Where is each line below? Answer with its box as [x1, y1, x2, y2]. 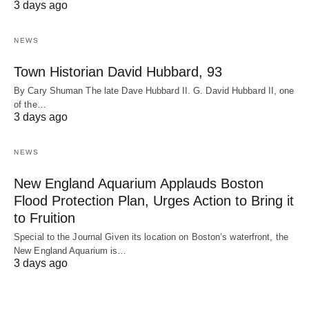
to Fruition [14, 210, 75, 226]
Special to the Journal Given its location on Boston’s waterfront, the [14, 232, 288, 243]
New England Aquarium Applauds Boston [14, 176, 263, 192]
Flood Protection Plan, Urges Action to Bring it [14, 193, 294, 209]
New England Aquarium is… [14, 246, 127, 257]
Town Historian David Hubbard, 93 [14, 64, 222, 80]
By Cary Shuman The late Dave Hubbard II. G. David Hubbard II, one [14, 86, 295, 97]
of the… [14, 99, 46, 110]
